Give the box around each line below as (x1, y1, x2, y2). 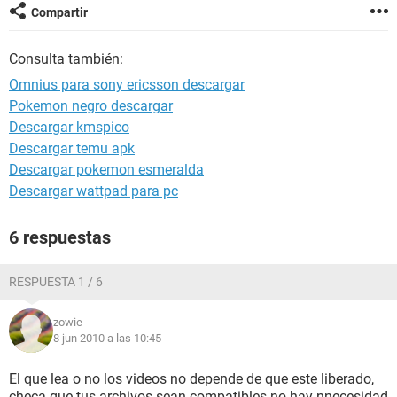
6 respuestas (9, 227, 111, 248)
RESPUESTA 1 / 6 (9, 275, 103, 289)
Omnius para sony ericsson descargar (9, 76, 245, 93)
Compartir (31, 5, 88, 19)
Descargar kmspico (9, 119, 129, 136)
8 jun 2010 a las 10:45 (53, 331, 161, 345)
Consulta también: (9, 51, 123, 67)
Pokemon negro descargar (9, 97, 173, 114)
